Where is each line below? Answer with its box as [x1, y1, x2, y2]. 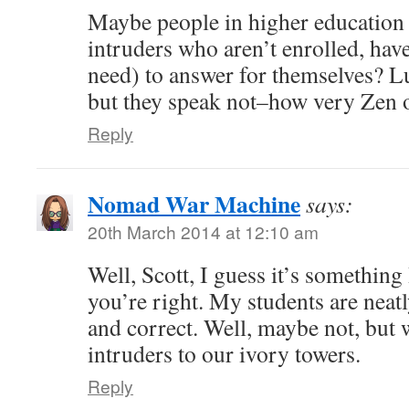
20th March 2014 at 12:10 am [88, 219, 319, 245]
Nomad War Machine [88, 186, 300, 222]
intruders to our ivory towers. [88, 338, 361, 370]
